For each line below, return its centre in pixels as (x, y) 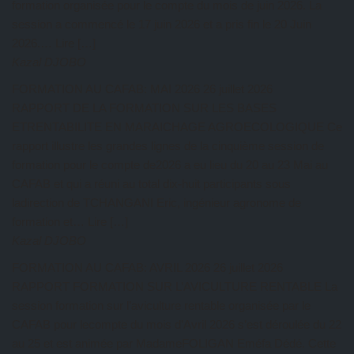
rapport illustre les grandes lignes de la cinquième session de (168, 146)
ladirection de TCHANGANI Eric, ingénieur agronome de (156, 203)
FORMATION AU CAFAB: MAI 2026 (106, 89)
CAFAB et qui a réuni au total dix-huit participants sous (151, 184)
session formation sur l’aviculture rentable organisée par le (161, 306)
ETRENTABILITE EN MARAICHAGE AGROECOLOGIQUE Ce (177, 127)
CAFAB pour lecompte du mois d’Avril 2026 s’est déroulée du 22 (177, 325)
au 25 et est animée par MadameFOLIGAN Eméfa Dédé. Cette (174, 344)
